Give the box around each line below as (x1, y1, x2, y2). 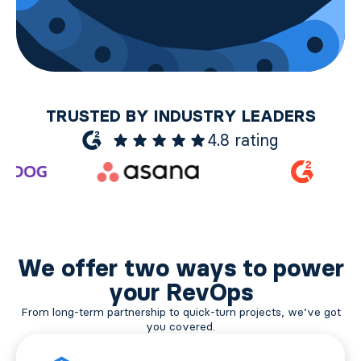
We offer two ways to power (17, 253, 344, 283)
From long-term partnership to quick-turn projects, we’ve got (20, 305, 341, 319)
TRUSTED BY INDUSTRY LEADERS (45, 106, 316, 126)
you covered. (146, 319, 215, 334)
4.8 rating (208, 130, 279, 150)
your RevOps (108, 277, 253, 307)
